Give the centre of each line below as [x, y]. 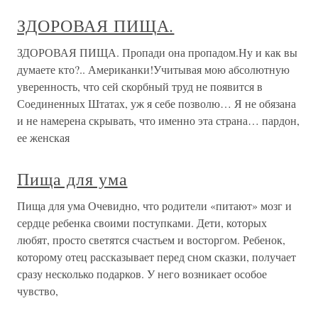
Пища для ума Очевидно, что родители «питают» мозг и [154, 205]
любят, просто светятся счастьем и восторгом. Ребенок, [151, 240]
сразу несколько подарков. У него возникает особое [142, 274]
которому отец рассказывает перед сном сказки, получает [157, 257]
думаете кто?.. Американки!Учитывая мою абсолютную [153, 69]
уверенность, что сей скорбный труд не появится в [140, 86]
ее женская [43, 137]
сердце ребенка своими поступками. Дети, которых [142, 223]
